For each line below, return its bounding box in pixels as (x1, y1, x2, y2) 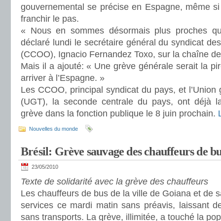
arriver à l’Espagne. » (21, 73, 105, 83)
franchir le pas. (21, 14, 79, 24)
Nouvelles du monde (29, 126, 78, 132)
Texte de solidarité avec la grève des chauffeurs (21, 177, 208, 186)
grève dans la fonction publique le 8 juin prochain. (21, 109, 218, 118)
